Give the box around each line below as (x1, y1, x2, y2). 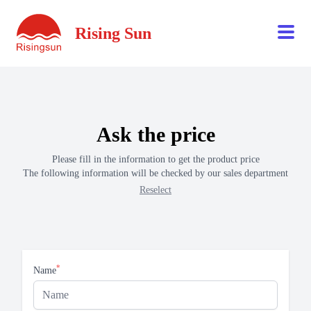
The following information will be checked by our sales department (23, 168, 288, 178)
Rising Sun (75, 24, 151, 42)
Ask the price (96, 123, 215, 146)
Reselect (140, 185, 171, 195)
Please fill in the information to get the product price (51, 154, 260, 165)
